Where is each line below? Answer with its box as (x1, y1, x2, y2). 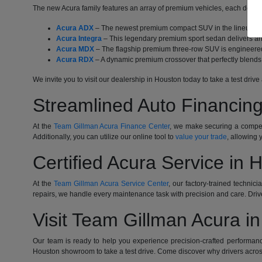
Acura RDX (56, 56, 94, 64)
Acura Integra (56, 35, 102, 43)
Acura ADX (56, 24, 94, 33)
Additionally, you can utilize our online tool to (33, 133, 176, 142)
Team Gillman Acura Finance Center (53, 122, 170, 131)
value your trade (175, 133, 227, 142)
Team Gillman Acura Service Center (54, 180, 168, 188)
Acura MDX (56, 45, 95, 54)
